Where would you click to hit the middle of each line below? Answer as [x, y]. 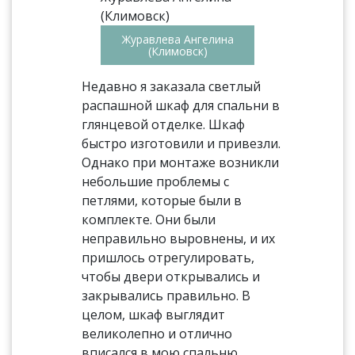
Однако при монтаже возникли [181, 162]
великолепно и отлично [157, 334]
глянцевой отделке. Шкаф [164, 124]
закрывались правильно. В [166, 296]
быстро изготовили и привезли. [181, 143]
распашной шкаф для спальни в [181, 105]
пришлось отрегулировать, [168, 258]
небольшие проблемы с [156, 181]
